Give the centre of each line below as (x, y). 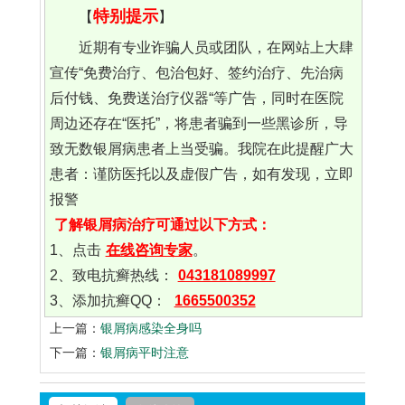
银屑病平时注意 (145, 353)
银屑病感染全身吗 (151, 329)
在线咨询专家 (149, 250)
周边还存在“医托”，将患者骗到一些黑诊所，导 (198, 124)
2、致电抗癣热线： (111, 276)
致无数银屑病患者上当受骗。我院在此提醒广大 (201, 149)
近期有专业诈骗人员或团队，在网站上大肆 (216, 48)
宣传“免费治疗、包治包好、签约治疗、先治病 (196, 73)
